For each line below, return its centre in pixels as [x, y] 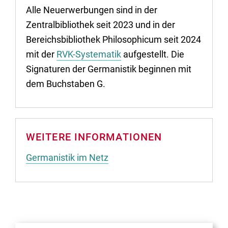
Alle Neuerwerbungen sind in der [92, 10]
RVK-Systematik [89, 54]
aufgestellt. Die [153, 54]
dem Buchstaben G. [66, 83]
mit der [41, 54]
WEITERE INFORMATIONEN [94, 137]
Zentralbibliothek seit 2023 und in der [101, 24]
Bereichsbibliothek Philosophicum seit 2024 [113, 39]
